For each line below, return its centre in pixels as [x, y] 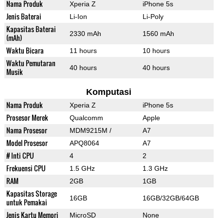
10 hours [156, 51]
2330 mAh [85, 34]
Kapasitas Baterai [31, 29]
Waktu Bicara [25, 51]
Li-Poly [153, 17]
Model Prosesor [27, 143]
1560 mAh [158, 34]
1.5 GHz [82, 169]
